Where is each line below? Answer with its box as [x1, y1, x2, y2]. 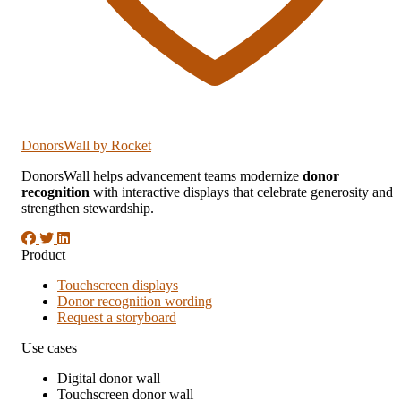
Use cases [21, 339, 77, 355]
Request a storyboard [57, 309, 176, 325]
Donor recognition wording [57, 293, 212, 309]
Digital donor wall [57, 370, 160, 386]
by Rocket [93, 137, 151, 153]
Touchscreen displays [57, 277, 178, 293]
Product [21, 246, 65, 262]
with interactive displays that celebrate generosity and [90, 183, 393, 200]
